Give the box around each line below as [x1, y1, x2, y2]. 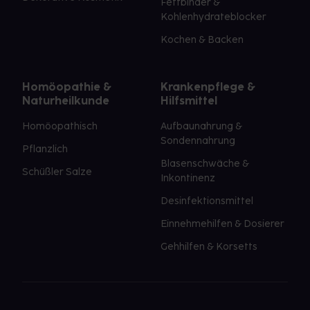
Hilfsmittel [161, 94, 217, 108]
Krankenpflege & [161, 80, 255, 94]
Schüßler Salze [22, 166, 92, 179]
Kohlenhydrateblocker [161, 11, 266, 24]
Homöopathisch [22, 120, 98, 133]
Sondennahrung [161, 135, 235, 147]
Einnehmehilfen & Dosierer [161, 218, 284, 230]
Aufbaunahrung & [161, 120, 242, 133]
